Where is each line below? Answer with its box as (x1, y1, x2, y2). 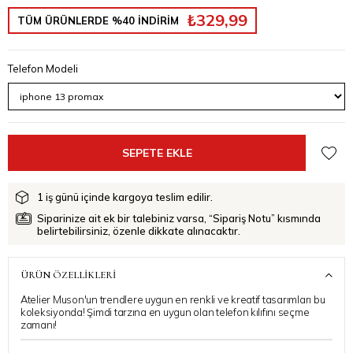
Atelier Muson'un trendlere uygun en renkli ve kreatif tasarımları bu (20, 293, 325, 307)
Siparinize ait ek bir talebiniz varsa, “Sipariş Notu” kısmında (37, 212, 321, 225)
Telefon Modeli (8, 62, 78, 75)
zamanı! (20, 318, 58, 332)
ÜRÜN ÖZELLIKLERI (20, 269, 116, 282)
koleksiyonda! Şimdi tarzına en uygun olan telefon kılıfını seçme (20, 306, 310, 319)
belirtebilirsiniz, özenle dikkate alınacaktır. (37, 225, 240, 238)
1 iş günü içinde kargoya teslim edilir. (37, 191, 213, 203)
